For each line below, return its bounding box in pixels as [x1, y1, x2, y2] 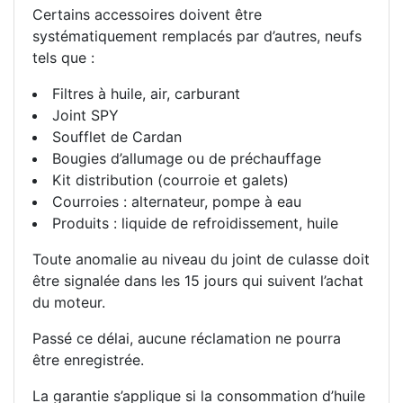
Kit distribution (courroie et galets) [52, 170, 289, 189]
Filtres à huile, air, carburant [52, 84, 240, 103]
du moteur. [32, 292, 105, 311]
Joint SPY [52, 105, 119, 124]
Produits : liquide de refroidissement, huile [52, 213, 338, 232]
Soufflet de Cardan [52, 127, 182, 146]
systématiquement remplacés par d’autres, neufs [32, 26, 362, 45]
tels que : [32, 48, 94, 67]
